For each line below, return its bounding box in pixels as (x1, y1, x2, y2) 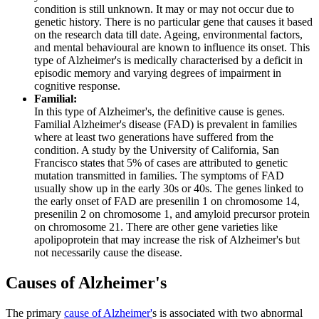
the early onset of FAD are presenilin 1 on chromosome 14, (34, 194, 300, 207)
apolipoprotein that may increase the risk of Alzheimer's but (34, 233, 300, 246)
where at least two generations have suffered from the (34, 130, 273, 143)
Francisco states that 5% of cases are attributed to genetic (34, 156, 288, 169)
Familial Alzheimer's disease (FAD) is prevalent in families (34, 117, 297, 130)
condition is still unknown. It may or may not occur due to (34, 2, 294, 15)
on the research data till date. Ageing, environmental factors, (34, 28, 303, 41)
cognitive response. (34, 79, 120, 92)
